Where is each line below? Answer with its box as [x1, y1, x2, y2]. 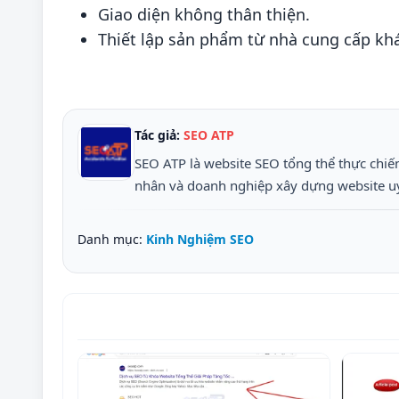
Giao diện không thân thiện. [98, 3, 310, 25]
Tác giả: [134, 126, 183, 143]
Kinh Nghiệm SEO [146, 230, 254, 248]
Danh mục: [77, 230, 146, 248]
